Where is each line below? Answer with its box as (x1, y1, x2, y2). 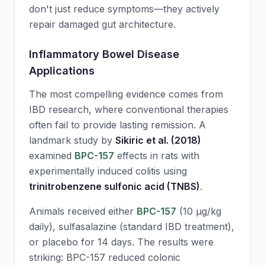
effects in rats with (114, 150, 199, 161)
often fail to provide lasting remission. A (29, 119, 206, 131)
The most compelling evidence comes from (29, 88, 223, 100)
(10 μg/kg (176, 205, 221, 217)
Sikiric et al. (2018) (115, 134, 201, 146)
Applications (29, 64, 95, 77)
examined (29, 150, 75, 161)
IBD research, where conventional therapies (29, 104, 228, 115)
